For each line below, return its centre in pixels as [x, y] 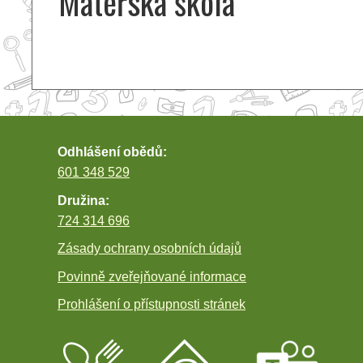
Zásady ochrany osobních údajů [149, 249]
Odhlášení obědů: [112, 152]
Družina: [83, 200]
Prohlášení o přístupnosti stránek [152, 305]
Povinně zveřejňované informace [152, 276]
